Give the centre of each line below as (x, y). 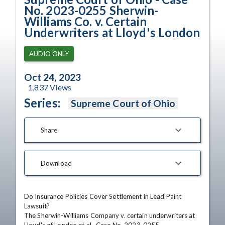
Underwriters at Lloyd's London (112, 32)
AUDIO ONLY (49, 54)
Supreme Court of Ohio (123, 103)
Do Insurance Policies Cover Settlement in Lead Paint (103, 196)
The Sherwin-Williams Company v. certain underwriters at (110, 215)
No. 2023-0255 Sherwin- (91, 10)
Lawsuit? (37, 206)
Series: (42, 103)
